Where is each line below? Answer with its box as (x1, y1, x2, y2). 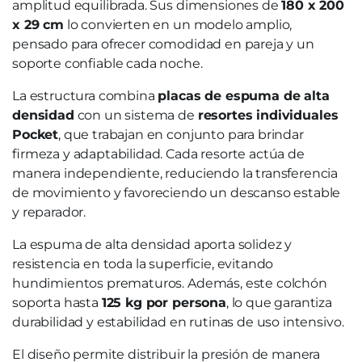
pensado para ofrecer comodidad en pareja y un (12, 36, 314, 52)
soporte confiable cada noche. (12, 56, 203, 71)
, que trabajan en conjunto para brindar (58, 127, 304, 142)
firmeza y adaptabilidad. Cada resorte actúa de (12, 146, 305, 162)
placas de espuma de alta (158, 88, 330, 103)
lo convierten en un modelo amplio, (63, 17, 293, 32)
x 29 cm (12, 17, 64, 32)
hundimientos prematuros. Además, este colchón (12, 276, 327, 291)
